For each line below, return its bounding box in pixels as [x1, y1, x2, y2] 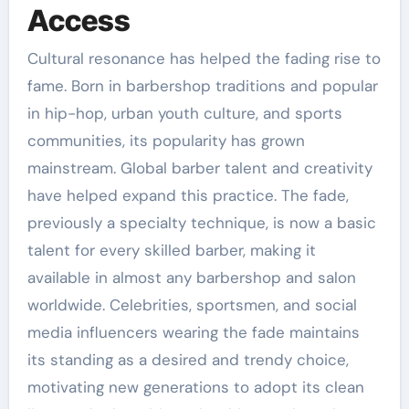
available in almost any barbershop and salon [26, 267, 356, 288]
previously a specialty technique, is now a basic [26, 213, 376, 233]
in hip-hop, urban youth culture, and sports [26, 103, 342, 123]
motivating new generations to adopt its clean [26, 377, 364, 397]
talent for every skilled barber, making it [26, 240, 316, 260]
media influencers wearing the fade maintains [26, 322, 360, 342]
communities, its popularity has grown [26, 131, 305, 151]
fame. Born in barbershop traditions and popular [26, 76, 378, 96]
